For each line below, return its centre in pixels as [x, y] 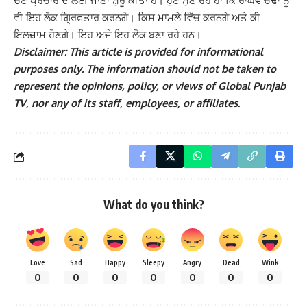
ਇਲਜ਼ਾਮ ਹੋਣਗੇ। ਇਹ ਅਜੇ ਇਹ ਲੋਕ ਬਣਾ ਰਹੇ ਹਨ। [108, 35]
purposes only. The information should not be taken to [145, 69]
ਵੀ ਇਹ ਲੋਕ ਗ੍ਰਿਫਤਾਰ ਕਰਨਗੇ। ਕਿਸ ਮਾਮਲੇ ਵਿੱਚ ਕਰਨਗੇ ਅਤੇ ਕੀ [137, 18]
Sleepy [153, 262]
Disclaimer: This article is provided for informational [138, 52]
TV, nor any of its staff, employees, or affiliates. [127, 103]
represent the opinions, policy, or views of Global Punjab [150, 86]
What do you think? [153, 205]
